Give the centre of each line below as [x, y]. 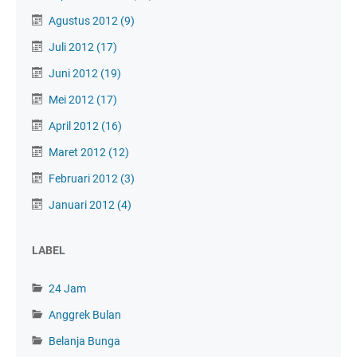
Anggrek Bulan [85, 314]
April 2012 [75, 126]
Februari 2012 [84, 178]
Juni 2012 [75, 73]
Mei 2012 [73, 99]
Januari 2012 [83, 204]
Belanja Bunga [84, 341]
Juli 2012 [73, 47]
